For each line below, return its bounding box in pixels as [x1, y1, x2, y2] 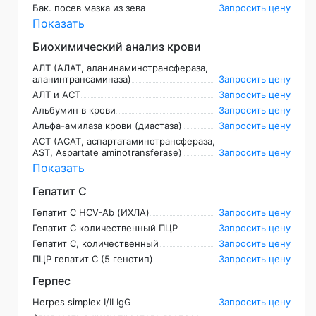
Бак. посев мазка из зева [32, 2, 145, 14]
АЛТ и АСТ [32, 89, 80, 101]
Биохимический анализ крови [32, 39, 201, 54]
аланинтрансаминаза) [32, 73, 131, 85]
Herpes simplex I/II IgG [32, 296, 131, 308]
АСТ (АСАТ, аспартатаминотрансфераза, [32, 135, 215, 147]
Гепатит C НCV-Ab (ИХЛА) [32, 207, 150, 219]
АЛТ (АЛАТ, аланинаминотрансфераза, [32, 62, 208, 74]
